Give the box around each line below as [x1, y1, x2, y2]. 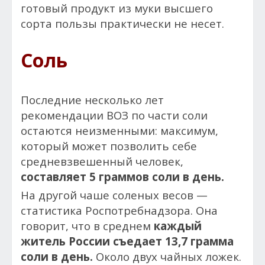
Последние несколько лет [21, 92, 164, 107]
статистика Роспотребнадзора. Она [21, 203, 218, 218]
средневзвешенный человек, [21, 154, 183, 169]
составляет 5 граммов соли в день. [21, 169, 224, 184]
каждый [154, 218, 202, 233]
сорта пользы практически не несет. [21, 16, 224, 31]
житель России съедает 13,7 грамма [21, 234, 234, 248]
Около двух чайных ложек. [93, 249, 241, 264]
